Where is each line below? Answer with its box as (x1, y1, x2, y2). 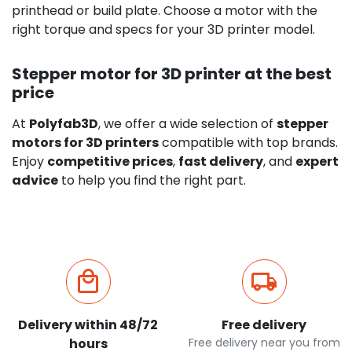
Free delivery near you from (188, 334, 340, 350)
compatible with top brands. (159, 133, 338, 152)
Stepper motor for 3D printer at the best (12, 62, 332, 85)
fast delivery (178, 152, 263, 170)
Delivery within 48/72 (18, 315, 158, 334)
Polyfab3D (29, 114, 98, 133)
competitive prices (47, 152, 173, 170)
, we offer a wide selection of (98, 114, 277, 133)
